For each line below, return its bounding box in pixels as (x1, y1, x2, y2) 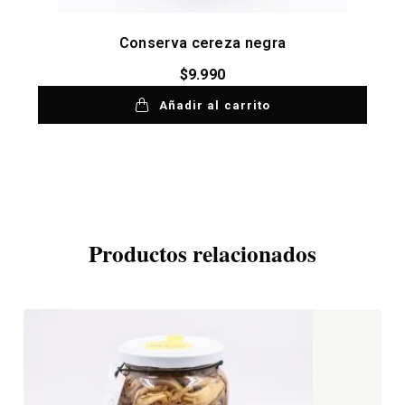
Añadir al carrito (159, 98, 270, 112)
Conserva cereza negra (118, 33, 287, 52)
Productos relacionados (89, 237, 316, 271)
